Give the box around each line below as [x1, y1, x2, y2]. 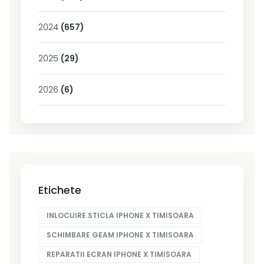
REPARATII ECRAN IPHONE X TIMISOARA [47, 249, 192, 259]
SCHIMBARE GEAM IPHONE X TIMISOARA [47, 229, 194, 240]
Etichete [38, 182, 81, 197]
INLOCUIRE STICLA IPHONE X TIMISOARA [47, 210, 194, 220]
